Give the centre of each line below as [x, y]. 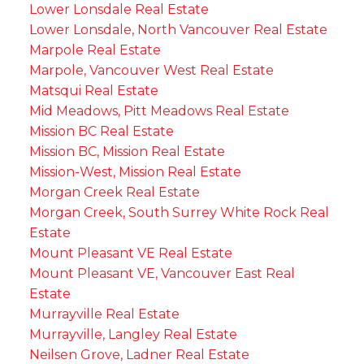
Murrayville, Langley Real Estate [133, 334]
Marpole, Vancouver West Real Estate [151, 70]
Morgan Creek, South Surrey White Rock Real [179, 212]
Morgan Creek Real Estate [114, 192]
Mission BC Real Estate [101, 131]
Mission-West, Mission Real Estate [135, 171]
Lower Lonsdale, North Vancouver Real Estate [178, 29]
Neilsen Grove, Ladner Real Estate [139, 354]
